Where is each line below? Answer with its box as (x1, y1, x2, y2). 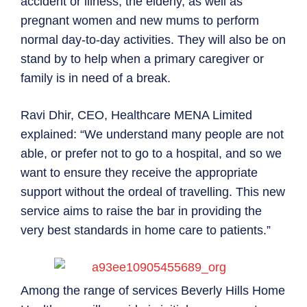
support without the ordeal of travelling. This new (21, 185, 285, 199)
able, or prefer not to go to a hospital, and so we (21, 147, 282, 161)
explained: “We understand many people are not (21, 127, 284, 142)
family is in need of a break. (21, 71, 171, 86)
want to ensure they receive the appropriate (21, 166, 258, 180)
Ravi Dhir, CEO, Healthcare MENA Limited (21, 108, 252, 123)
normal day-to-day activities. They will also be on (21, 33, 286, 47)
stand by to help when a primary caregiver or (21, 52, 264, 66)
